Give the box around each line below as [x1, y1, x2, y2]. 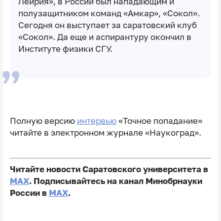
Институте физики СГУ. [18, 44, 112, 54]
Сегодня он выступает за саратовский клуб [18, 20, 197, 31]
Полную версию [9, 116, 77, 126]
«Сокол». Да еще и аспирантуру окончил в [18, 32, 191, 42]
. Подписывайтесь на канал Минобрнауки [29, 176, 202, 186]
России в [9, 187, 49, 198]
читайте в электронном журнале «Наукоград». [9, 128, 201, 138]
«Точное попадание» [116, 116, 202, 126]
